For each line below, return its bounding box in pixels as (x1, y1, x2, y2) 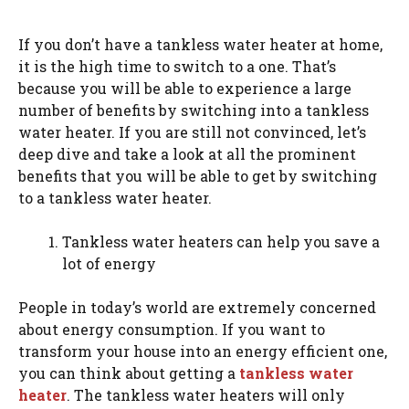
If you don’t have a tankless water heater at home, (18, 35, 383, 54)
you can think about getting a (18, 363, 239, 383)
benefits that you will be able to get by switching (18, 166, 377, 185)
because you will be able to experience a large (18, 79, 351, 98)
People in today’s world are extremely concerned (18, 298, 376, 317)
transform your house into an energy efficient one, (18, 341, 387, 361)
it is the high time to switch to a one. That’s (18, 57, 336, 76)
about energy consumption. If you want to (18, 320, 325, 339)
